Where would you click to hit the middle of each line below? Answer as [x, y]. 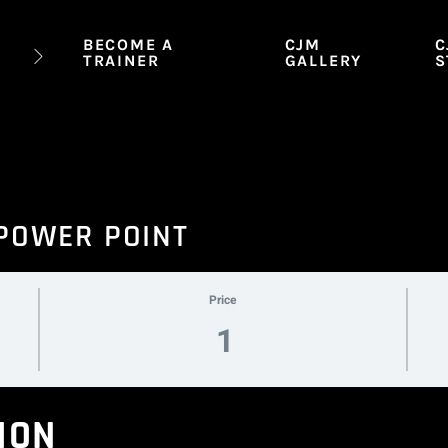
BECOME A [128, 44]
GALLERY [323, 60]
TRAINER [121, 60]
